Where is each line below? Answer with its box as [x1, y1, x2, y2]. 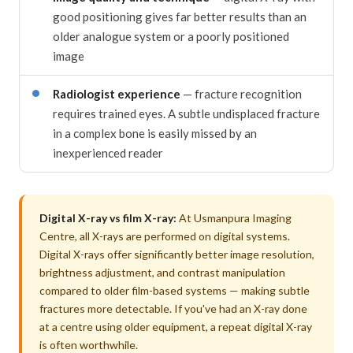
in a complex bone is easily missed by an [53, 125, 257, 140]
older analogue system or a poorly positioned [53, 28, 289, 43]
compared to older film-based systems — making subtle [39, 283, 310, 297]
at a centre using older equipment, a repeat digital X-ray [39, 319, 312, 333]
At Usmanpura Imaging [176, 210, 292, 225]
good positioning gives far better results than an [53, 9, 307, 24]
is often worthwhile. [39, 337, 138, 351]
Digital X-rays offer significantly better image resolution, [39, 247, 314, 261]
